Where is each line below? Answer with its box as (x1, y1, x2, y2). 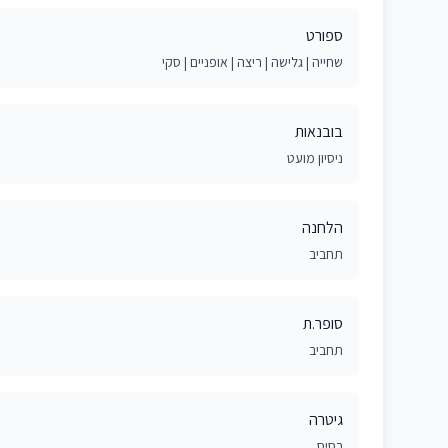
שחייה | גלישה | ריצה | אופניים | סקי (162, 53, 343, 71)
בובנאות (295, 121, 343, 142)
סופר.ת (303, 313, 343, 334)
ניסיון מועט (287, 149, 343, 167)
